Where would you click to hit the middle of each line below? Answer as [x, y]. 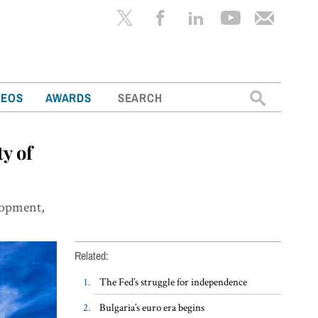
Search [248, 96]
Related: [91, 255]
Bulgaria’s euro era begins [152, 307]
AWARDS [68, 98]
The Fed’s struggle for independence [173, 281]
